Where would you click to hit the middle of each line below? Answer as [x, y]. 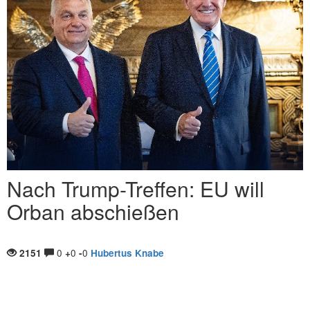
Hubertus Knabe [127, 253]
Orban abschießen [93, 211]
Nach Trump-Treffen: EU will [136, 189]
